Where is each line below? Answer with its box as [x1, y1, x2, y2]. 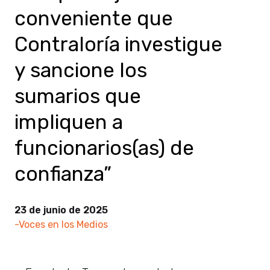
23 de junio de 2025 [14, 204, 108, 216]
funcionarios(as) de [14, 136, 194, 160]
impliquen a [14, 110, 123, 134]
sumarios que [14, 84, 141, 108]
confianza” [14, 162, 111, 186]
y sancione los [14, 58, 147, 82]
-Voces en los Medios [14, 218, 108, 230]
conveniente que [14, 6, 173, 30]
